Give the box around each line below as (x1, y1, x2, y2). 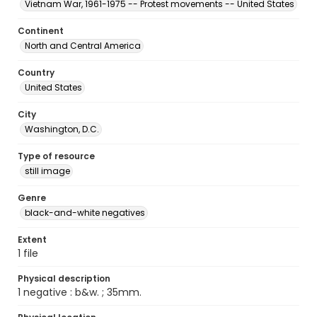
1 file (18, 246, 38, 260)
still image (25, 165, 70, 177)
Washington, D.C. (25, 123, 99, 135)
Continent (18, 25, 64, 37)
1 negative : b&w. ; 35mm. (18, 285, 142, 299)
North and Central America (25, 40, 141, 52)
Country (18, 67, 54, 79)
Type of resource (18, 150, 95, 162)
